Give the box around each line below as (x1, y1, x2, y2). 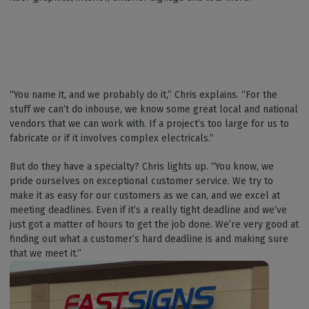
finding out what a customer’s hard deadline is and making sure (10, 233, 288, 245)
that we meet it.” (10, 248, 84, 259)
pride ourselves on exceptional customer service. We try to (10, 175, 273, 187)
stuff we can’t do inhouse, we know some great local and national (10, 103, 298, 115)
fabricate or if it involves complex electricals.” (10, 132, 217, 144)
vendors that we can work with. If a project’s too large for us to (10, 118, 289, 130)
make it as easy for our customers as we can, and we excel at (10, 190, 280, 201)
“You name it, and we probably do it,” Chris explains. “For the (10, 89, 277, 101)
